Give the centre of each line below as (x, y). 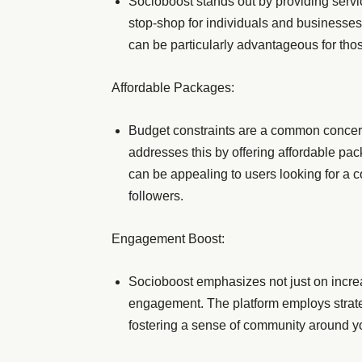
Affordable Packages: (173, 88)
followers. (156, 196)
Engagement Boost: (168, 239)
